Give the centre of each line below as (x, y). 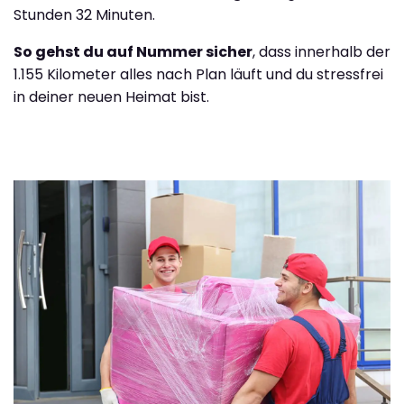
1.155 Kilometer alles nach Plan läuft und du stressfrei (198, 74)
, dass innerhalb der (321, 51)
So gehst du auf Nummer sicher (133, 51)
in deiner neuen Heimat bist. (111, 96)
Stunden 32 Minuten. (84, 14)
